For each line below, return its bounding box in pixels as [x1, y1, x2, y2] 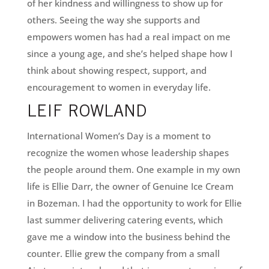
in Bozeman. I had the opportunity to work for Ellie [26, 197, 242, 210]
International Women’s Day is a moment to [26, 130, 211, 142]
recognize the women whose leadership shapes [26, 147, 229, 159]
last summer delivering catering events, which [26, 214, 223, 226]
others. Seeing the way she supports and [26, 14, 200, 26]
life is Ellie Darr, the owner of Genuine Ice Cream [26, 180, 234, 193]
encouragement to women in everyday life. [26, 81, 211, 94]
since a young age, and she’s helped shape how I [26, 47, 232, 60]
